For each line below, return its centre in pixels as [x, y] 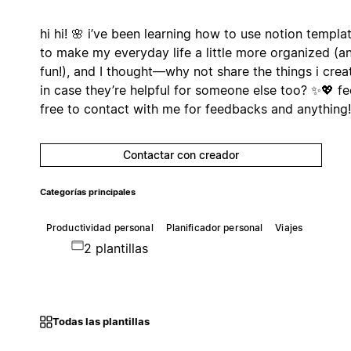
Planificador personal [214, 227]
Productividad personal [100, 227]
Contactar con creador [181, 154]
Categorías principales [87, 192]
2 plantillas [116, 248]
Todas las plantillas [101, 322]
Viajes [289, 227]
